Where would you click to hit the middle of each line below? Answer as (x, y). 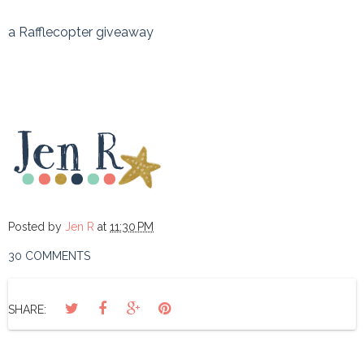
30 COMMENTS (49, 256)
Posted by (37, 226)
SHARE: (27, 309)
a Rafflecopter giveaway (81, 32)
